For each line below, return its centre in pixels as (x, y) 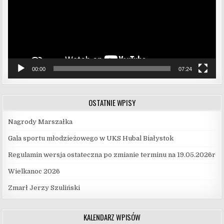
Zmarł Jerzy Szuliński (44, 187)
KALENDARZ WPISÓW (112, 217)
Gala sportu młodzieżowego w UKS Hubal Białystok (91, 138)
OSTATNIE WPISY (112, 102)
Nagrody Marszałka (40, 121)
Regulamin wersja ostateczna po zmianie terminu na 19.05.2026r (112, 154)
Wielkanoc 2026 (34, 171)
